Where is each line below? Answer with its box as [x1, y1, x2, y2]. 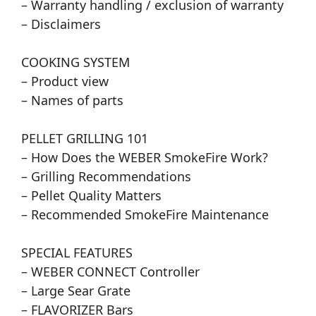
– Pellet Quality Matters [21, 187, 162, 205]
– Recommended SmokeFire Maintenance [21, 206, 269, 224]
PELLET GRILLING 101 [21, 130, 148, 147]
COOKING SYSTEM [21, 54, 130, 71]
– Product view [21, 73, 109, 90]
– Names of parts [21, 92, 123, 109]
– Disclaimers [21, 16, 101, 33]
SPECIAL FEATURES [21, 244, 133, 262]
